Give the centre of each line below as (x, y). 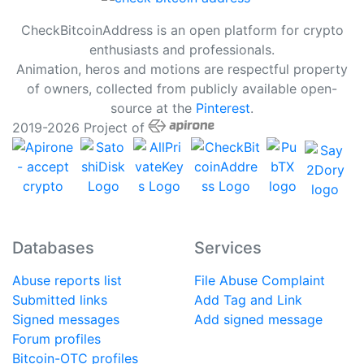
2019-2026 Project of (78, 128)
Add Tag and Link (248, 300)
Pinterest (223, 108)
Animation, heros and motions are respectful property (182, 69)
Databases (53, 248)
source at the (153, 108)
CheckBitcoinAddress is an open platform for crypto (182, 30)
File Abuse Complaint (260, 281)
